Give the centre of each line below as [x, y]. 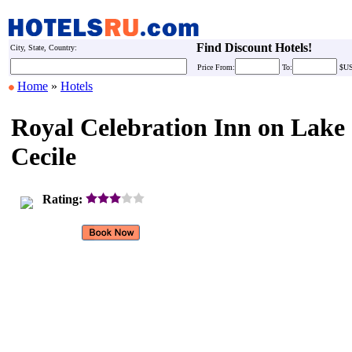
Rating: [62, 199]
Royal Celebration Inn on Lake [178, 127]
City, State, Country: [44, 48]
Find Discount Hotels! [254, 48]
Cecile [44, 156]
